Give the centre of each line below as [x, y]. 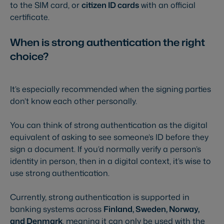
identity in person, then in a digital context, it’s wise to [110, 161]
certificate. [30, 17]
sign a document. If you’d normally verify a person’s [105, 149]
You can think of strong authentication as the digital [109, 125]
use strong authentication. [60, 173]
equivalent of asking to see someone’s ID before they [109, 137]
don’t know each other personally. [73, 101]
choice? [29, 56]
